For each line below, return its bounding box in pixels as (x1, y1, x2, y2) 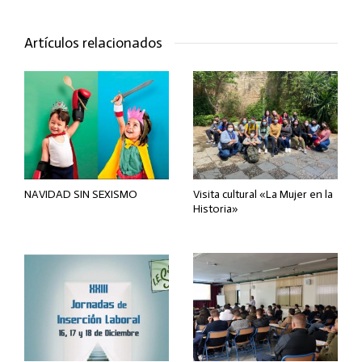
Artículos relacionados (24, 33, 162, 52)
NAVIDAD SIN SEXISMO (24, 187, 137, 201)
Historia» (193, 201, 238, 216)
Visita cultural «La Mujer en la (193, 187, 333, 201)
